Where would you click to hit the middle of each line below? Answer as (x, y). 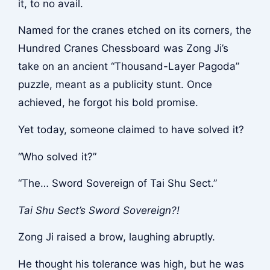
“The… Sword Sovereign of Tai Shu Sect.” (117, 184)
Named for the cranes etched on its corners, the (134, 30)
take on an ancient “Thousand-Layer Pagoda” (128, 67)
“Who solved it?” (57, 156)
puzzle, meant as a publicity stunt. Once (115, 85)
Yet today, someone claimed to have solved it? (131, 130)
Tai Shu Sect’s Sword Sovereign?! (99, 210)
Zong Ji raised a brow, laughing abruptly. (116, 237)
